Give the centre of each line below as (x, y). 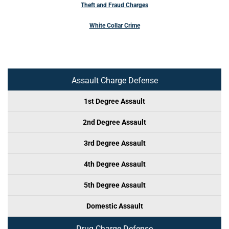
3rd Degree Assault (114, 143)
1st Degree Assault (114, 101)
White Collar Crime (114, 26)
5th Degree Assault (114, 185)
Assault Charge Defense (114, 81)
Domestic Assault (114, 206)
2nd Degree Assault (114, 122)
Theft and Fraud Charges (114, 5)
